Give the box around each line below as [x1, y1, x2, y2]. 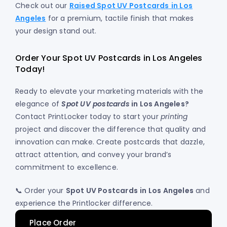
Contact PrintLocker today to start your [15, 111, 161, 122]
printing [161, 111, 188, 122]
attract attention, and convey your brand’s [15, 149, 172, 160]
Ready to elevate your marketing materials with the [15, 86, 204, 97]
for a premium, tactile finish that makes [46, 13, 194, 24]
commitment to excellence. [15, 162, 118, 173]
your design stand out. [15, 26, 97, 36]
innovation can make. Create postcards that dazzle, [15, 137, 205, 147]
